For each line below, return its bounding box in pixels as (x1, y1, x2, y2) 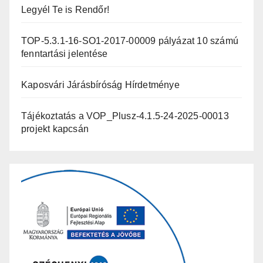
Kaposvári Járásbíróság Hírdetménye (21, 80, 180, 90)
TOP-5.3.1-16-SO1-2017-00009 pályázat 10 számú (21, 36, 239, 46)
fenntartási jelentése (21, 49, 108, 59)
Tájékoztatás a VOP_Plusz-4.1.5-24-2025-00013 (21, 111, 229, 122)
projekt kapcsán (21, 124, 89, 134)
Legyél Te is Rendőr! (21, 5, 109, 15)
